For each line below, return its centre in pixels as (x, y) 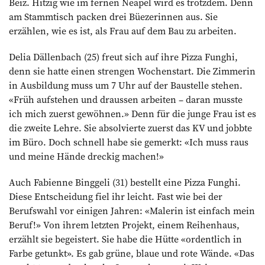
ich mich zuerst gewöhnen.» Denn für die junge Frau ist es (132, 113)
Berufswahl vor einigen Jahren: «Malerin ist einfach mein (132, 210)
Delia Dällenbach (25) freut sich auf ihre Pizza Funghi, (123, 56)
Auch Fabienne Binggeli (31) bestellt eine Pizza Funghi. (125, 182)
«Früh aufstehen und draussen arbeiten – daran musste (126, 99)
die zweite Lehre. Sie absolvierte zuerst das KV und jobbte (130, 127)
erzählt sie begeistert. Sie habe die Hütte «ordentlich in (125, 239)
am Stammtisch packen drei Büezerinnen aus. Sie (113, 16)
